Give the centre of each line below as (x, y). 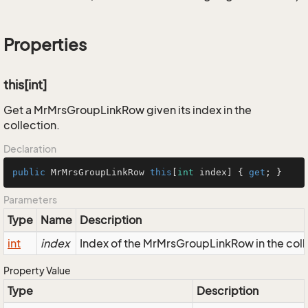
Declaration (30, 149)
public (29, 172)
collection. (32, 125)
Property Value (37, 271)
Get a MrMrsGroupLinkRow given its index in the (128, 110)
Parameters (30, 200)
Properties (45, 45)
